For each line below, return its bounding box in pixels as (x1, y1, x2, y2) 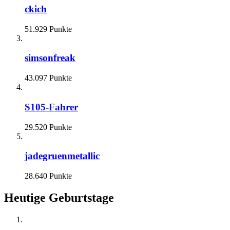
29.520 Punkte (25, 122, 72, 131)
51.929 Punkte (25, 24, 72, 33)
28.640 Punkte (25, 171, 72, 180)
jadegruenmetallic (25, 150, 100, 162)
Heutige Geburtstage (4, 190, 114, 204)
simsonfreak (25, 52, 75, 64)
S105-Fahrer (25, 101, 78, 112)
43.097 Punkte (25, 73, 72, 83)
